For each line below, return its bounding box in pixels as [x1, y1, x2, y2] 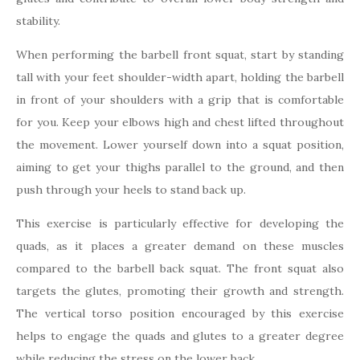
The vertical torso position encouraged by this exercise [16, 305, 344, 321]
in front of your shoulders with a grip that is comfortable [16, 92, 344, 107]
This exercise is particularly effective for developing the [16, 215, 344, 231]
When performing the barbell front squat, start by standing [16, 47, 344, 62]
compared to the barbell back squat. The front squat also [16, 260, 344, 276]
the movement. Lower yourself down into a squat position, [16, 137, 344, 152]
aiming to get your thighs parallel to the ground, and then [16, 159, 344, 174]
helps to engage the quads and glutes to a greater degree [16, 328, 344, 343]
